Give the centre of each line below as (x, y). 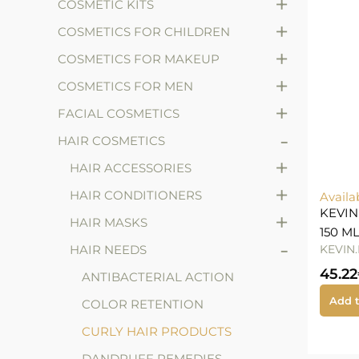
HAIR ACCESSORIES (131, 168)
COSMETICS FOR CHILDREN (144, 32)
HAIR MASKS (109, 223)
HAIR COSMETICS (111, 141)
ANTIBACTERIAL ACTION (158, 277)
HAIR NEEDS (108, 250)
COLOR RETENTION (143, 305)
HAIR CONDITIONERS (136, 196)
